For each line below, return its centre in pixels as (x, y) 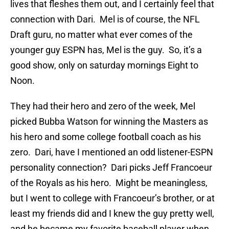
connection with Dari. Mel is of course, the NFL (105, 19)
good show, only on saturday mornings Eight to (104, 65)
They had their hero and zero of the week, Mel (103, 106)
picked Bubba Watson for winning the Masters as (109, 122)
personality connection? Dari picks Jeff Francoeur (111, 168)
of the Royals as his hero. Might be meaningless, (109, 183)
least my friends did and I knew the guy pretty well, (112, 214)
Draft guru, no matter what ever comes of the (101, 35)
